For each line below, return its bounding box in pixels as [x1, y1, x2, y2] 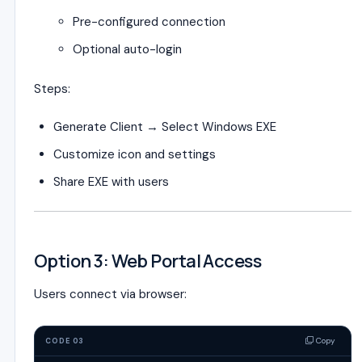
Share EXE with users [53, 174, 169, 190]
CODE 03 [45, 336, 85, 346]
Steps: [34, 81, 70, 97]
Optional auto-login [73, 41, 182, 57]
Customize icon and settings [53, 146, 216, 162]
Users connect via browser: [34, 286, 187, 302]
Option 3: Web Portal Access [34, 249, 262, 273]
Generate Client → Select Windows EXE [53, 119, 276, 135]
